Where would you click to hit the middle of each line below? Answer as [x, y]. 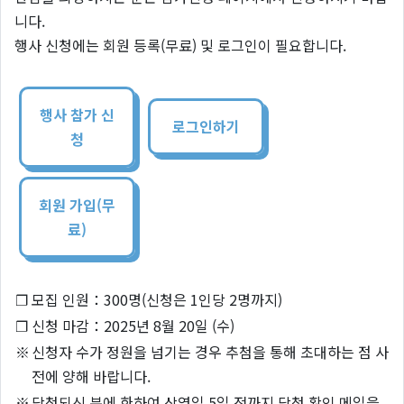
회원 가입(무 [77, 204]
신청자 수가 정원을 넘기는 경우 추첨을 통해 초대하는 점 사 [210, 351]
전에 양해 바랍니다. [91, 376]
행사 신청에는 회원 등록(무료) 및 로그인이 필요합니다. [180, 45]
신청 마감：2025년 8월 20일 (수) [133, 325]
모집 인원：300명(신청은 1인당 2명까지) [157, 299]
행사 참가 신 [77, 114]
